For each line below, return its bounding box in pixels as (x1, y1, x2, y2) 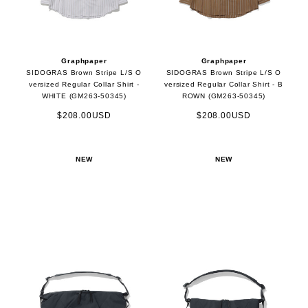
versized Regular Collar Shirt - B (164, 80, 283, 88)
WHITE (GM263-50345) (41, 91, 127, 100)
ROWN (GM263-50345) (181, 91, 266, 100)
